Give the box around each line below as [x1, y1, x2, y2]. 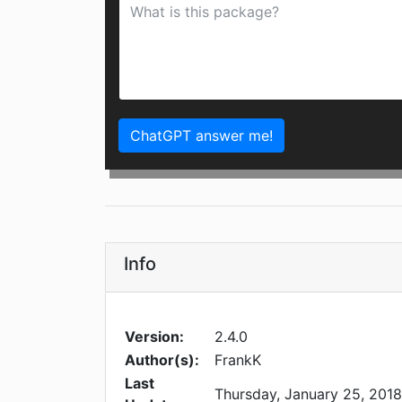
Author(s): [125, 351, 199, 370]
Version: [125, 328, 184, 346]
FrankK [214, 351, 261, 370]
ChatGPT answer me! [130, 127, 273, 145]
